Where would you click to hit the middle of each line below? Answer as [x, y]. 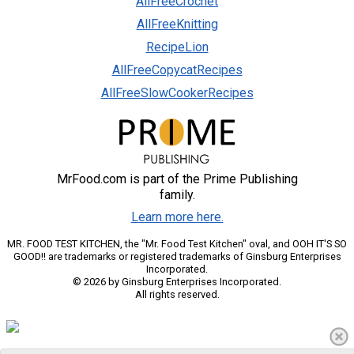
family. [177, 194]
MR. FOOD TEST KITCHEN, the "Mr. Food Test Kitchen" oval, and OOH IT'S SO [177, 243]
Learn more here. [177, 217]
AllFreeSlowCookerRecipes [177, 93]
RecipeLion [177, 47]
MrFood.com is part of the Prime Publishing [177, 179]
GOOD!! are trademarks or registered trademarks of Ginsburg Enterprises [177, 256]
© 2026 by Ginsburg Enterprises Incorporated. [177, 281]
